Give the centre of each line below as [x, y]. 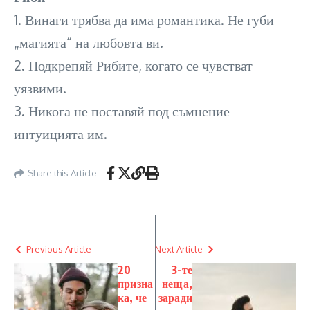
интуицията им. [61, 134]
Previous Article [59, 249]
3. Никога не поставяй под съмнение [122, 111]
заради [175, 298]
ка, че [133, 298]
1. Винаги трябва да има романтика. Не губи [144, 19]
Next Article [179, 249]
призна [136, 284]
